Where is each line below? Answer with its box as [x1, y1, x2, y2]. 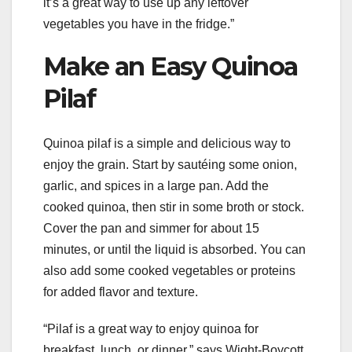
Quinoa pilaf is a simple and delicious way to [43, 136, 291, 150]
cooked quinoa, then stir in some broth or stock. [43, 200, 304, 214]
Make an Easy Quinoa [43, 51, 298, 82]
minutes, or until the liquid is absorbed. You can [43, 242, 306, 256]
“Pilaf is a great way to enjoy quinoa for [43, 321, 258, 335]
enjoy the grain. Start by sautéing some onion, [43, 157, 297, 171]
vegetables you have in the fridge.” [43, 17, 234, 31]
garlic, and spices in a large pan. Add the [43, 178, 269, 192]
